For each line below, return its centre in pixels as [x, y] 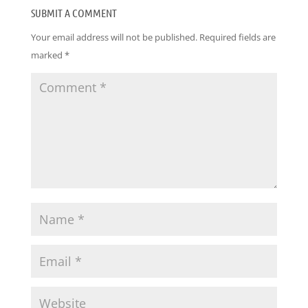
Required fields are [237, 37]
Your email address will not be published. [114, 37]
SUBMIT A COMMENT [74, 13]
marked [47, 55]
